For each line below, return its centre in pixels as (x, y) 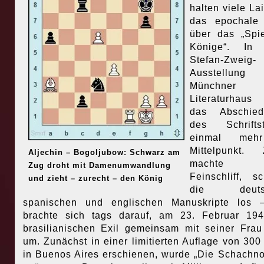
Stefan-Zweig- (223, 60)
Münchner (213, 86)
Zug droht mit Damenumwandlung (99, 166)
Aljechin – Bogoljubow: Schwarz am (104, 153)
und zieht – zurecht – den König (95, 179)
